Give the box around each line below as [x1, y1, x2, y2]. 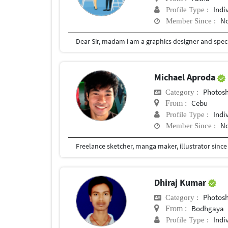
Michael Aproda [154, 71, 218, 83]
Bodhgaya [191, 203, 224, 213]
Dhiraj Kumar [154, 176, 209, 188]
